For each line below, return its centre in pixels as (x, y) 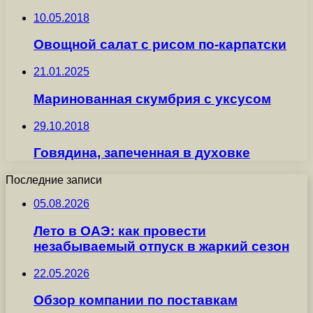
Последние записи (54, 180)
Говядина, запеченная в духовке (142, 153)
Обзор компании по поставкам (136, 300)
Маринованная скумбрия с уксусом (152, 99)
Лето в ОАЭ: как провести (120, 231)
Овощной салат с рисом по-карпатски (160, 45)
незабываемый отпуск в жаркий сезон (161, 246)
